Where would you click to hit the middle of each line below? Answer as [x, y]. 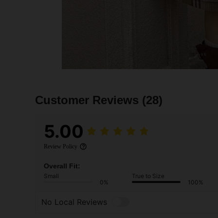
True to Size [148, 176]
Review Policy [61, 146]
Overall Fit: [62, 166]
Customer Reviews [89, 100]
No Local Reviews [74, 202]
